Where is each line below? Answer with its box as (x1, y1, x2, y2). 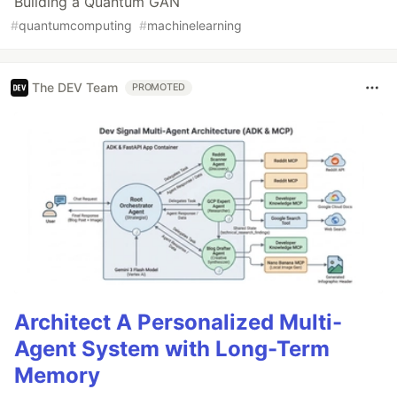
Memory (14, 362, 100, 389)
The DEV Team (32, 80, 118, 96)
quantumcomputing (19, 17, 132, 33)
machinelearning (147, 17, 242, 33)
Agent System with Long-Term (14, 336, 330, 362)
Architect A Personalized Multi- (14, 309, 342, 336)
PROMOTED (132, 81, 186, 93)
